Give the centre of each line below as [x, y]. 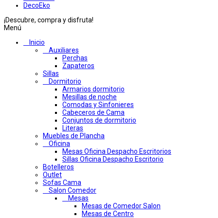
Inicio [37, 43]
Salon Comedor [73, 191]
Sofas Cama [62, 183]
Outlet [52, 175]
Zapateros [78, 66]
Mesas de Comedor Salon [121, 206]
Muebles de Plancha [74, 136]
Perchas [75, 58]
